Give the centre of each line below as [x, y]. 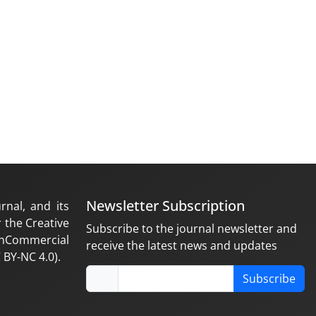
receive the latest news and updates [182, 245]
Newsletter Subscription [165, 206]
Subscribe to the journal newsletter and [192, 229]
